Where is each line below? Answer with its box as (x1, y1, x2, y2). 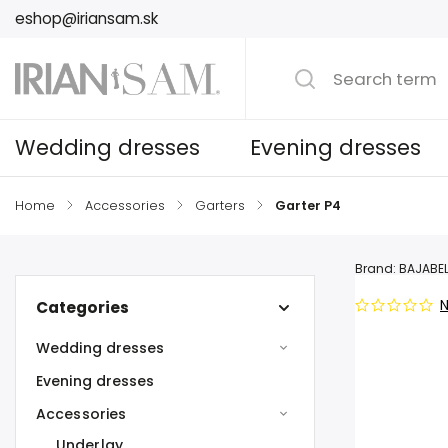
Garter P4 (275, 197, 341, 214)
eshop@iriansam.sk (15, 8, 158, 29)
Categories (36, 297, 129, 318)
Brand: (355, 260, 399, 277)
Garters (195, 197, 245, 214)
